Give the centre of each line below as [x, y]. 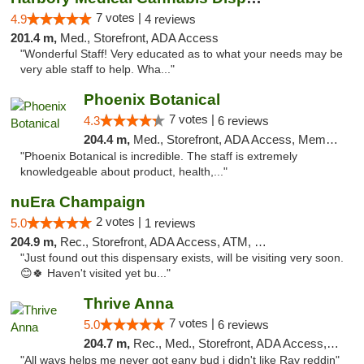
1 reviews [170, 223]
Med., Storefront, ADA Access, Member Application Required [229, 139]
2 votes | [120, 221]
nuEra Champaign [78, 202]
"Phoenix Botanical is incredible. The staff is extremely [159, 156]
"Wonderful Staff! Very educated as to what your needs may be [182, 54]
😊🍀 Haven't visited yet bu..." [95, 273]
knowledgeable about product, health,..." [124, 172]
